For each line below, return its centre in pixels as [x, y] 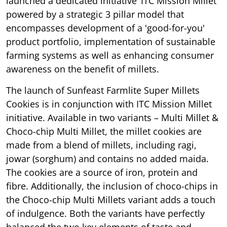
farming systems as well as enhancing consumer [110, 55]
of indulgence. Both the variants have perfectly [105, 213]
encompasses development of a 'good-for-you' [105, 28]
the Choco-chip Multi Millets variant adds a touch [111, 199]
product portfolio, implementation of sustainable [111, 41]
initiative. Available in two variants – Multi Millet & [112, 117]
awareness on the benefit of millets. [83, 69]
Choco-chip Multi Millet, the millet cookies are [104, 131]
